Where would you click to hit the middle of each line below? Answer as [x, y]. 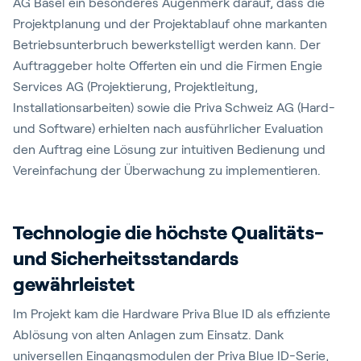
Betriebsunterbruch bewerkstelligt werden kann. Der [167, 45]
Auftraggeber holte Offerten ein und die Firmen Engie [168, 66]
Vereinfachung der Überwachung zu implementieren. [170, 170]
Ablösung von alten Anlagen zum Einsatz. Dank [148, 335]
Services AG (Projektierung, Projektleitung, [135, 87]
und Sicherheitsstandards [126, 258]
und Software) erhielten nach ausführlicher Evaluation [168, 129]
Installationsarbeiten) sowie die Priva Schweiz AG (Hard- [174, 108]
